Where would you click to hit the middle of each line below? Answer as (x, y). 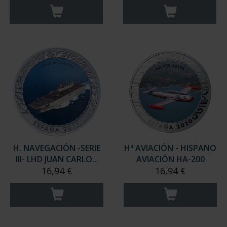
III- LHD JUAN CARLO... (57, 159)
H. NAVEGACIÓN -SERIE (57, 148)
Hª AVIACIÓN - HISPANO (170, 148)
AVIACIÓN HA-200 (170, 159)
